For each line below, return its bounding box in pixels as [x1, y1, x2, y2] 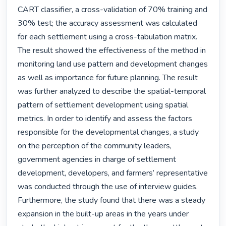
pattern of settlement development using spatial [18, 99, 189, 111]
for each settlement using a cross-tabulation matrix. [18, 31, 198, 43]
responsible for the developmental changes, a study [18, 127, 199, 138]
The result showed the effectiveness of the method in [18, 45, 206, 56]
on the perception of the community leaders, [18, 140, 172, 152]
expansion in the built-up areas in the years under [18, 208, 189, 220]
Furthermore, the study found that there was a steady [18, 195, 206, 206]
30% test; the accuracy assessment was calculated [18, 18, 198, 29]
